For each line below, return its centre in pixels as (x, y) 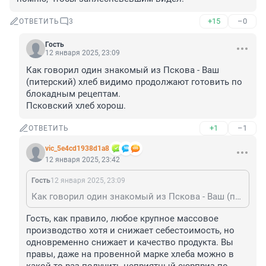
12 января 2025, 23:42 (83, 160)
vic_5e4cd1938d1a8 (77, 149)
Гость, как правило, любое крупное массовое (122, 219)
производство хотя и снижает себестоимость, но (130, 231)
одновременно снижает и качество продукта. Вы (130, 243)
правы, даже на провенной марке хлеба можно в (130, 254)
